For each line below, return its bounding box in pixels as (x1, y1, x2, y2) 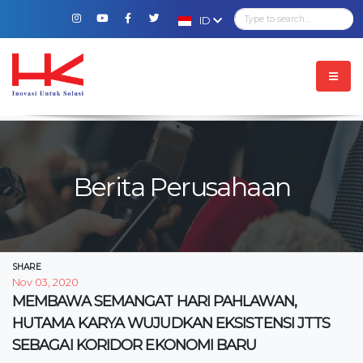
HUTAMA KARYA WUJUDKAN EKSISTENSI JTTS (12, 314, 331, 332)
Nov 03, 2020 (12, 276, 79, 288)
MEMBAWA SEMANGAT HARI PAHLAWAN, (12, 292, 297, 310)
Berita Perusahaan (72, 171, 291, 203)
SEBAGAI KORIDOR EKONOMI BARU (12, 335, 257, 354)
